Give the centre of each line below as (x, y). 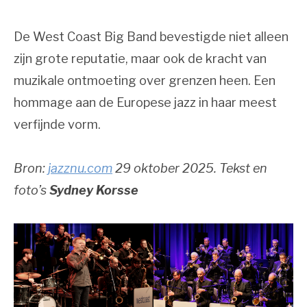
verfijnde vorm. (57, 124)
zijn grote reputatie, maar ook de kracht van (140, 58)
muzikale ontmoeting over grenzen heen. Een (145, 80)
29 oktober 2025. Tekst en (190, 168)
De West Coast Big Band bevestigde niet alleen (151, 36)
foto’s (32, 190)
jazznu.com (80, 168)
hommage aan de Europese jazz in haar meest (145, 102)
